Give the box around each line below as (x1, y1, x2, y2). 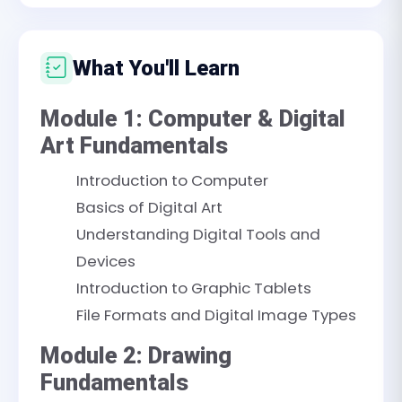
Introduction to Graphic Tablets (76, 277, 311, 299)
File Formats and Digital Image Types (76, 304, 356, 326)
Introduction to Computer (76, 170, 268, 191)
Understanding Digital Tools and (76, 223, 320, 245)
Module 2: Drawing (40, 343, 232, 369)
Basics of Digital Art (76, 197, 223, 218)
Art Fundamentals (40, 133, 228, 159)
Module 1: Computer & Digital (40, 106, 345, 132)
